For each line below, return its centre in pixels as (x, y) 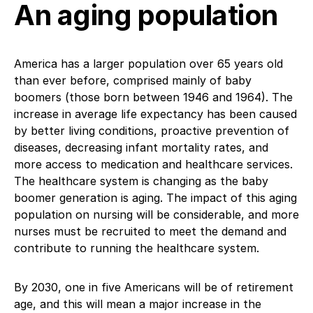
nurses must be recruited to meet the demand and (150, 231)
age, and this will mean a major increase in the (138, 304)
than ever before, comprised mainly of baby (133, 80)
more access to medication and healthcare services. (153, 164)
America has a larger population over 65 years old (148, 63)
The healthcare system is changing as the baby (141, 181)
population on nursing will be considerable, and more (156, 214)
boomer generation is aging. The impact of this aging (155, 197)
